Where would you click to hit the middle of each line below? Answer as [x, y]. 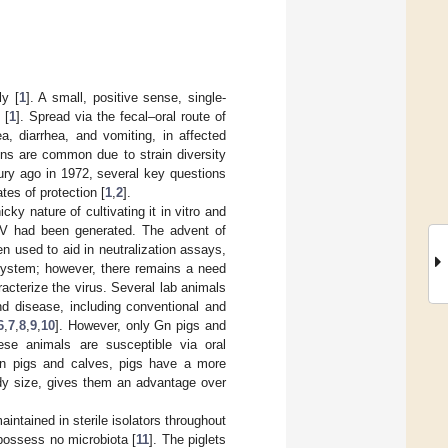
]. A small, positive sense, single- [126, 97]
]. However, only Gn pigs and [140, 325]
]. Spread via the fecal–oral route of [121, 116]
